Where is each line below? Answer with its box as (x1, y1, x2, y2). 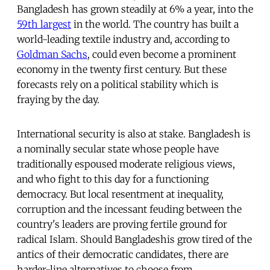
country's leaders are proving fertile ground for (17, 218, 227, 230)
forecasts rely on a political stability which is (17, 78, 219, 90)
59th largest (17, 17, 71, 30)
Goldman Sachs (17, 48, 87, 60)
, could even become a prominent (87, 48, 236, 60)
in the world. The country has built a (71, 17, 239, 30)
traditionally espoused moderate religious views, (17, 157, 235, 170)
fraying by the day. (17, 93, 99, 105)
